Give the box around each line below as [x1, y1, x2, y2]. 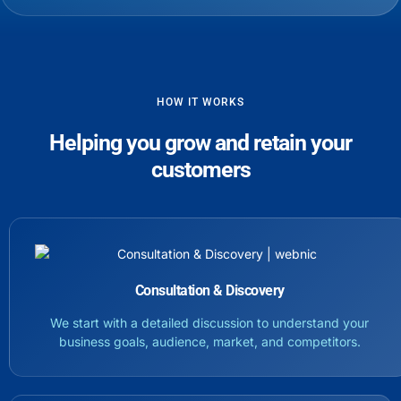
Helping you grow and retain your [49, 129, 352, 156]
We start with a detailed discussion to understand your [50, 315, 369, 331]
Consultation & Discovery [134, 282, 285, 300]
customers [150, 156, 251, 183]
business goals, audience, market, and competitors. [58, 334, 361, 350]
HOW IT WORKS [157, 95, 244, 108]
